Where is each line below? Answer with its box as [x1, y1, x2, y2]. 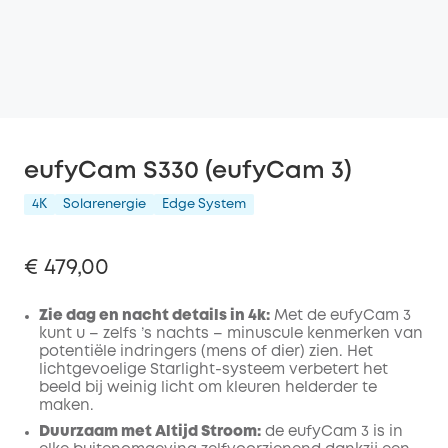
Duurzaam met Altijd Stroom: [39, 425, 261, 439]
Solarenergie [63, 199, 146, 210]
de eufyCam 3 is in [261, 425, 403, 439]
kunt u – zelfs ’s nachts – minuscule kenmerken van [39, 327, 423, 341]
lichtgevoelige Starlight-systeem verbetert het [39, 363, 388, 377]
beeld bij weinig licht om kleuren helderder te [39, 381, 377, 395]
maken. [39, 399, 94, 413]
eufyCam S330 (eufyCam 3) [24, 161, 352, 182]
